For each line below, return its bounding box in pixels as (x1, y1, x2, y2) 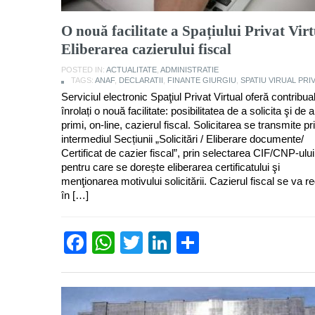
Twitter (143, 229, 210, 255)
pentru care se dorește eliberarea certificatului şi (61, 160, 280, 173)
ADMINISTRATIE (160, 65, 219, 74)
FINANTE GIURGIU (167, 75, 236, 84)
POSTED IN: (61, 65, 106, 74)
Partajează (199, 229, 307, 255)
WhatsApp (115, 229, 219, 255)
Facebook (86, 229, 186, 255)
